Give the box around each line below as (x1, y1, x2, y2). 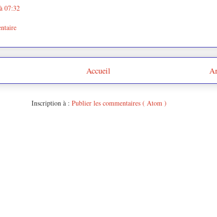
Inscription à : (31, 98, 72, 108)
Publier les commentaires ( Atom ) (71, 98, 167, 108)
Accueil (86, 64, 110, 76)
